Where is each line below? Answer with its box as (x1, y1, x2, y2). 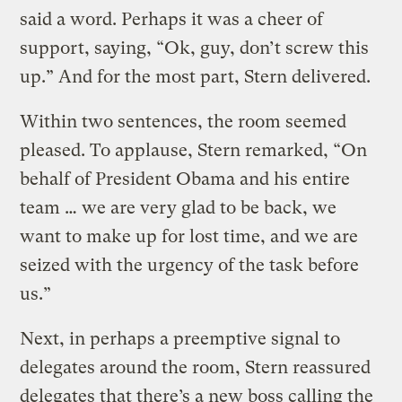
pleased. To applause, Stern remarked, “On (20, 139, 368, 161)
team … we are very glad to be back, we (20, 197, 337, 218)
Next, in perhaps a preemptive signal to (20, 328, 341, 349)
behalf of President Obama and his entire (20, 168, 351, 189)
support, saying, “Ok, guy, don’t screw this (20, 37, 370, 58)
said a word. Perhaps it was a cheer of (20, 8, 324, 30)
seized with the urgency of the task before (20, 254, 360, 275)
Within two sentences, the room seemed (20, 110, 347, 132)
